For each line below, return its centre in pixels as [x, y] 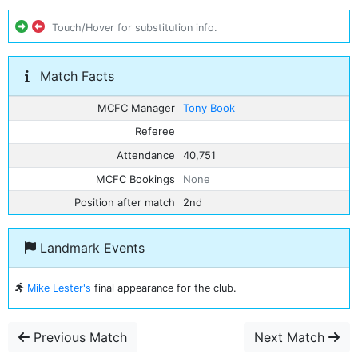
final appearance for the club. [164, 288]
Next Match [291, 337]
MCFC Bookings [136, 179]
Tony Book [209, 107]
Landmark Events [90, 248]
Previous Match [78, 337]
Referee [155, 131]
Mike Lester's [59, 288]
